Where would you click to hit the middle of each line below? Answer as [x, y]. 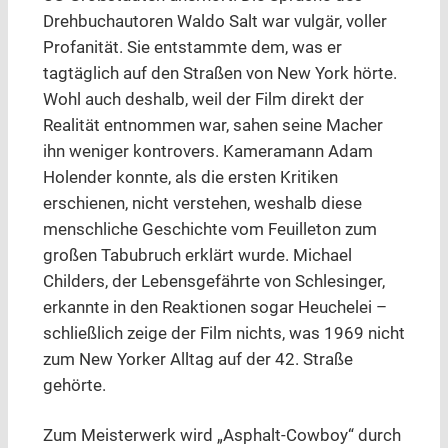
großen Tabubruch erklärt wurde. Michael [197, 256]
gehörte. [74, 386]
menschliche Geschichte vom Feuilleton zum [209, 230]
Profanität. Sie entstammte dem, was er [192, 48]
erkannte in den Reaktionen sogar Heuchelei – [214, 308]
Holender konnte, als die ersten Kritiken [190, 178]
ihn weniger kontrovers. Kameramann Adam [207, 152]
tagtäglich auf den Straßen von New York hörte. [219, 74]
